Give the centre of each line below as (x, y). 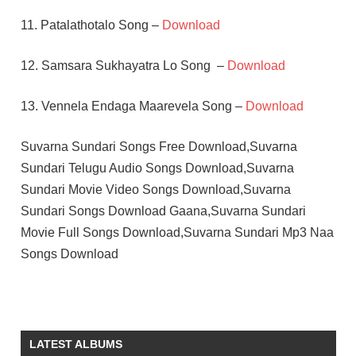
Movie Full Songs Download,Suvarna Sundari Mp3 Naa (177, 232)
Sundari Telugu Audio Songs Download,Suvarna (157, 168)
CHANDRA (51, 293)
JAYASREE (51, 330)
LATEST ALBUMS (75, 344)
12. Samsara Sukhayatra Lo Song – (124, 65)
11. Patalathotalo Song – (91, 25)
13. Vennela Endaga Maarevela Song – (133, 106)
